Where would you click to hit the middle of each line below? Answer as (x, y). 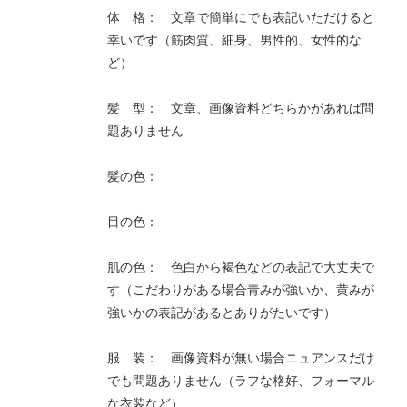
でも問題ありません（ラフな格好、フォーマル (241, 382)
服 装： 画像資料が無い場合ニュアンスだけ (241, 359)
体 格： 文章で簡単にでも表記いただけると (241, 18)
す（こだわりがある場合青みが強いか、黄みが (241, 291)
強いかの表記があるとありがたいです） (222, 313)
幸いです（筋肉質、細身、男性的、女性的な (234, 41)
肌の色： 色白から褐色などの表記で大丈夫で (241, 268)
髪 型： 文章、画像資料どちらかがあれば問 (241, 109)
